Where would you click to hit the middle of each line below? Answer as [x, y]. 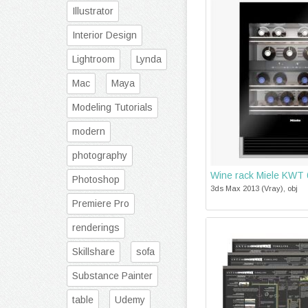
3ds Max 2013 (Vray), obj [254, 188]
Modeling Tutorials [112, 107]
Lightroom [93, 59]
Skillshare [93, 252]
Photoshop [96, 179]
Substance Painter [112, 276]
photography [100, 155]
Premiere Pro [101, 203]
